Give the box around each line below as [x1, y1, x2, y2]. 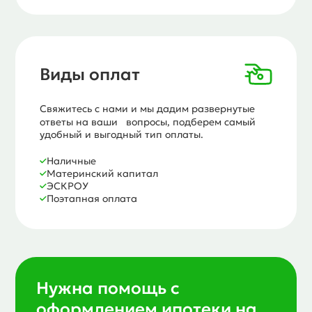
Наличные [47, 154, 97, 167]
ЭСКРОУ [47, 179, 89, 192]
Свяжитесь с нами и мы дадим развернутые [40, 102, 256, 115]
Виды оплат [40, 63, 141, 85]
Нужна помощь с [36, 277, 180, 299]
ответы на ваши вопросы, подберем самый [40, 115, 256, 128]
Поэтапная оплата [47, 192, 138, 205]
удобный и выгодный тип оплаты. [40, 127, 204, 141]
